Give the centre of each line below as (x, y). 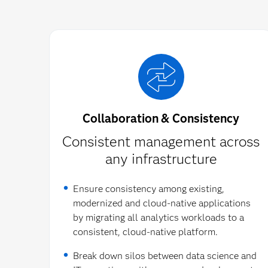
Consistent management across (161, 142)
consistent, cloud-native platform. (145, 232)
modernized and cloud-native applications (162, 203)
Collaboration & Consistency (161, 119)
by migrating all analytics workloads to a (158, 218)
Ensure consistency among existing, (148, 189)
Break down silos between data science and (165, 256)
